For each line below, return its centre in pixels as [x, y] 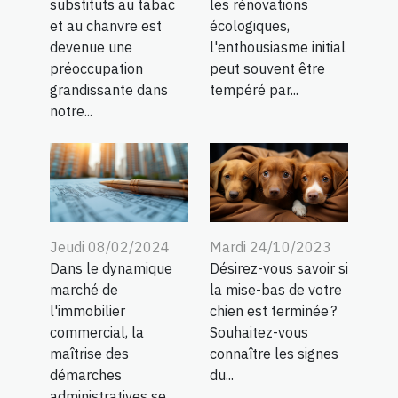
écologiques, [250, 25]
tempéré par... [254, 89]
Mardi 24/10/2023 [271, 247]
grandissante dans [109, 89]
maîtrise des [89, 353]
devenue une [91, 47]
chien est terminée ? [273, 310]
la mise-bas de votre [276, 289]
